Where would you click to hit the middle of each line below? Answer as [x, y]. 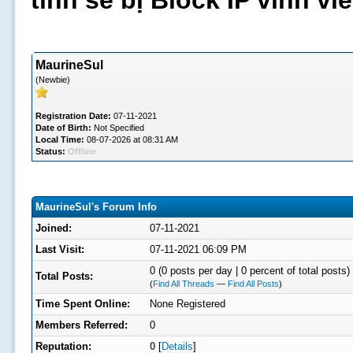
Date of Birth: [63, 128]
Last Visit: [59, 249]
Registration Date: [73, 116]
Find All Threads [183, 284]
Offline [82, 151]
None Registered [187, 304]
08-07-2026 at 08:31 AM [131, 139]
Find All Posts [253, 284]
